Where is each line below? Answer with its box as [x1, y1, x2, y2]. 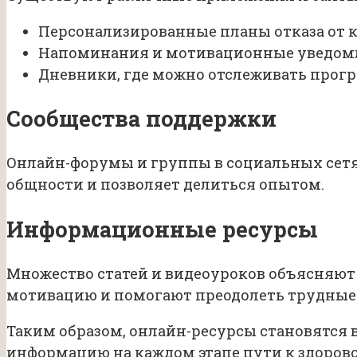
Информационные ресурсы [6, 214, 318, 243]
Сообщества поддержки [6, 104, 277, 133]
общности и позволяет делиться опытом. [6, 175, 324, 194]
